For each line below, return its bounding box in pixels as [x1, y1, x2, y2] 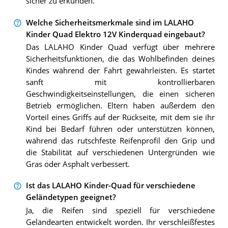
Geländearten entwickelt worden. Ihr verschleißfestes [25, 217, 215, 227]
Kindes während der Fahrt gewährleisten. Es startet [25, 65, 215, 75]
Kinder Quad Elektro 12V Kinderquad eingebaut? [25, 29, 205, 39]
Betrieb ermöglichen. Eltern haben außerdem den [25, 100, 215, 110]
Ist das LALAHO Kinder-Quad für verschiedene [25, 181, 195, 191]
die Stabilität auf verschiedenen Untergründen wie [25, 147, 215, 157]
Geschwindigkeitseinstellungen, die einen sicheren [25, 89, 215, 99]
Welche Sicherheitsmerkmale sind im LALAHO [25, 17, 194, 27]
